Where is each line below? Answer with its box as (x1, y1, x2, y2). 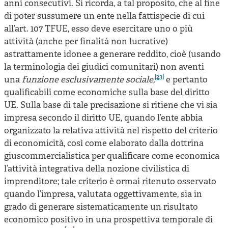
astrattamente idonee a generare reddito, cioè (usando (4, 49, 221, 60)
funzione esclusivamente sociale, (22, 74, 155, 85)
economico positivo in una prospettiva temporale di (4, 214, 213, 225)
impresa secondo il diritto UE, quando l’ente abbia (4, 112, 203, 124)
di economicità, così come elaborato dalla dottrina (4, 138, 204, 149)
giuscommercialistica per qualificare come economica (4, 151, 219, 162)
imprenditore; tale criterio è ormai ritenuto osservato (4, 176, 216, 187)
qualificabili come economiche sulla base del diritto (4, 87, 210, 98)
